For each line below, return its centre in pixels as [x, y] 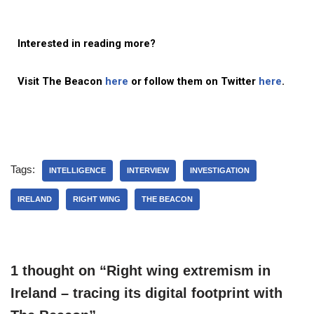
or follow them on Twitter [195, 81]
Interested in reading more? [87, 43]
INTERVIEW [148, 170]
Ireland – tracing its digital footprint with [146, 293]
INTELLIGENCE [77, 170]
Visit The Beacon [61, 81]
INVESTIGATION [220, 170]
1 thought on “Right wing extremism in [141, 270]
